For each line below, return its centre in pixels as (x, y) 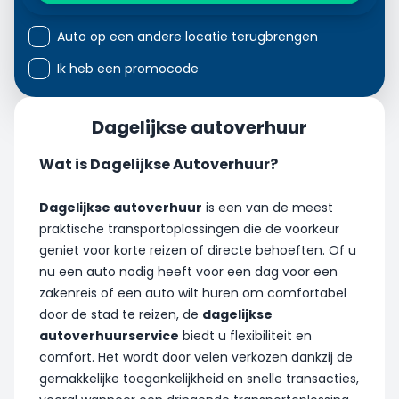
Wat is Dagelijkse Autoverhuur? (159, 164)
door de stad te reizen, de (121, 314)
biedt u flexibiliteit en (245, 335)
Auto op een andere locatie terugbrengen (187, 36)
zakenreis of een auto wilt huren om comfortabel (193, 293)
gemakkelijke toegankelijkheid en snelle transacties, (199, 378)
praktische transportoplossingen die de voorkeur (189, 228)
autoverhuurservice (109, 335)
